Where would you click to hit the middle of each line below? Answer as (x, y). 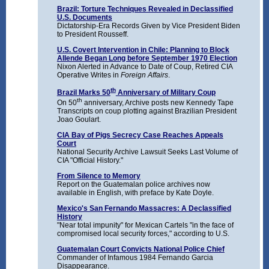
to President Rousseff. (92, 35)
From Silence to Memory (98, 176)
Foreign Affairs (144, 75)
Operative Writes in (89, 75)
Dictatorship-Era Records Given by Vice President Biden (148, 26)
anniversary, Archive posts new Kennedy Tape (158, 103)
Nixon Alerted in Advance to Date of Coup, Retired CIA (144, 67)
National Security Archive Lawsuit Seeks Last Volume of (147, 152)
